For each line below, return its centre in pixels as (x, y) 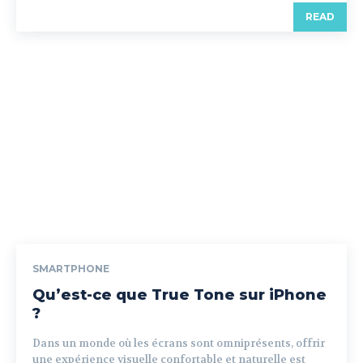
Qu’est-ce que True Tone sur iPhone (179, 295)
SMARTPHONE (71, 269)
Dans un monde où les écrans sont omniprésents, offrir (179, 344)
